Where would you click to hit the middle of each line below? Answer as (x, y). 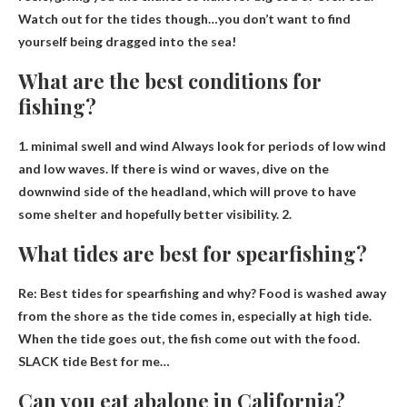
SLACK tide (53, 361)
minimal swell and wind (100, 145)
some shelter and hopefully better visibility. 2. (155, 213)
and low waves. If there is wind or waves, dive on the (174, 168)
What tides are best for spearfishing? (193, 253)
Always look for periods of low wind (278, 145)
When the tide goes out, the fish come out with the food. (189, 338)
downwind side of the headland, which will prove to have (187, 191)
